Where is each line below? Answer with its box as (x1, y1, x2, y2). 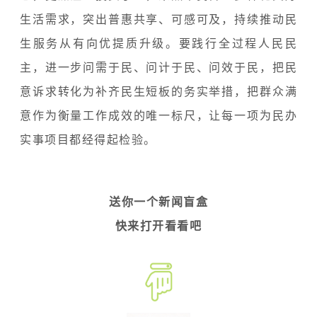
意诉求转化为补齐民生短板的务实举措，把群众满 (20, 85, 297, 98)
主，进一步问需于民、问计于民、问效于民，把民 (20, 61, 297, 74)
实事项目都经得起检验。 (20, 133, 156, 146)
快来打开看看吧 (115, 219, 202, 232)
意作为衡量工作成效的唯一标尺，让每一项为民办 (20, 109, 297, 122)
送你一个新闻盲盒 (109, 195, 208, 208)
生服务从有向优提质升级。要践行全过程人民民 (20, 37, 297, 50)
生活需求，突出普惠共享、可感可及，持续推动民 (20, 13, 297, 25)
